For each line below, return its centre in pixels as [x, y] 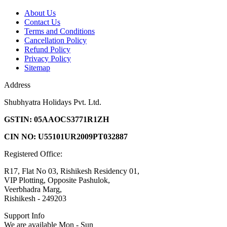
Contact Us [42, 22]
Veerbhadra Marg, [33, 190]
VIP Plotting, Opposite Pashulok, [57, 180]
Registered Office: [33, 154]
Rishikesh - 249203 [35, 199]
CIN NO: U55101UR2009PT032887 [66, 137]
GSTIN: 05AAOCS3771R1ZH [56, 120]
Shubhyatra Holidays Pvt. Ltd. [53, 102]
